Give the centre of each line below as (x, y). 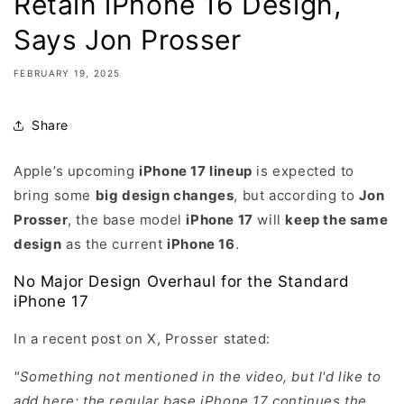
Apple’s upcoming (77, 170)
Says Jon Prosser (128, 39)
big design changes (165, 195)
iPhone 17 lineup (196, 170)
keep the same (337, 219)
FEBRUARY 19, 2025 (67, 73)
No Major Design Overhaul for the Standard (182, 281)
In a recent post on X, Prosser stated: (142, 338)
